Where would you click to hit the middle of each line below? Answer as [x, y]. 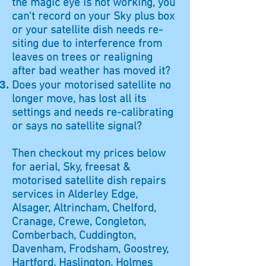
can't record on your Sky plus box [93, 17]
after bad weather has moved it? [91, 72]
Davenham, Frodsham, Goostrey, [90, 250]
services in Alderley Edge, [75, 195]
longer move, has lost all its [79, 99]
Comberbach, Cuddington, [74, 236]
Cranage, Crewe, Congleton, [79, 222]
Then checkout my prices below [89, 154]
